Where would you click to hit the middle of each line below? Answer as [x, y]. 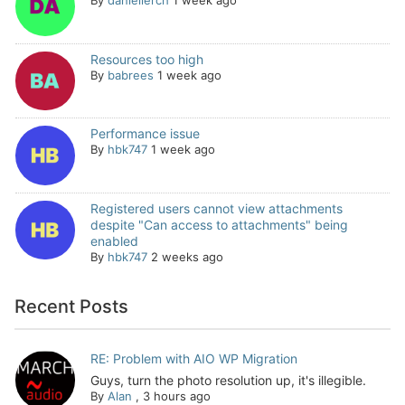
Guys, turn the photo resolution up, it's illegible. [228, 380]
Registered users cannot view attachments [216, 208]
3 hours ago [176, 396]
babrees [130, 75]
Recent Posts [71, 306]
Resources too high [146, 59]
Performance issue [145, 134]
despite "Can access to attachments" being [219, 224]
